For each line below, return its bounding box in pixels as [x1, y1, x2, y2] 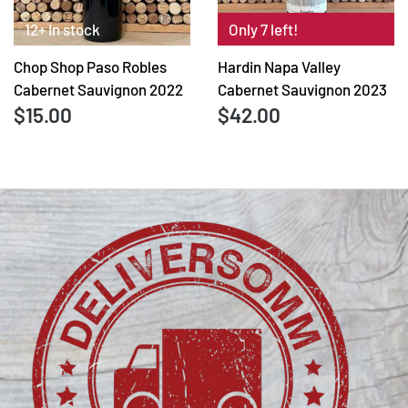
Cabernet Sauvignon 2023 [218, 79, 387, 98]
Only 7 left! [228, 19, 299, 38]
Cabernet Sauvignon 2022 [14, 79, 183, 98]
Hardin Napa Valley [218, 56, 341, 76]
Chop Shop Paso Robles [14, 56, 167, 76]
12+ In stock [24, 19, 100, 38]
